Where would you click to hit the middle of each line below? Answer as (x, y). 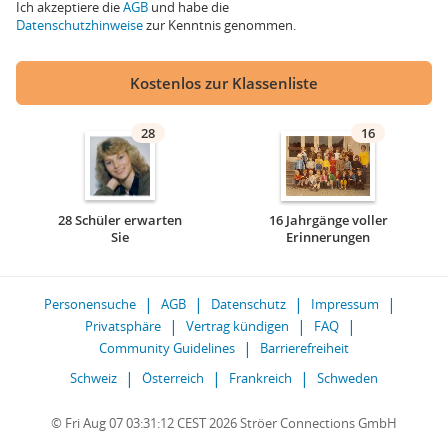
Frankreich (260, 378)
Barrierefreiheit (304, 348)
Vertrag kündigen (237, 326)
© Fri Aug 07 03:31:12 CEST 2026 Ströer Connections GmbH (224, 423)
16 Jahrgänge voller (328, 220)
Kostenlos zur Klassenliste (224, 83)
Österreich (173, 378)
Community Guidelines (167, 348)
